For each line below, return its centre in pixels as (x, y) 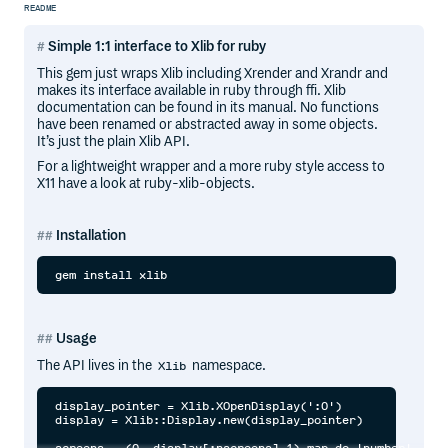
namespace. (228, 366)
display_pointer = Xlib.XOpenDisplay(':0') (199, 405)
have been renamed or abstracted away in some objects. (208, 125)
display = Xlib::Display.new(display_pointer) (209, 419)
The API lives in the (96, 366)
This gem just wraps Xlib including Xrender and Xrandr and (213, 74)
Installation (91, 236)
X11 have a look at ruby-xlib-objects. (146, 183)
